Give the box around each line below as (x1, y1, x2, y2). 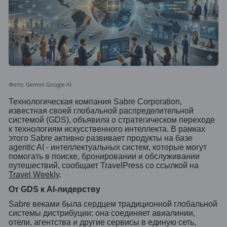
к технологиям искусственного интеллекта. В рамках (9, 125, 205, 134)
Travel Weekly (9, 170, 59, 179)
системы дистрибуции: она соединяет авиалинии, (9, 208, 195, 217)
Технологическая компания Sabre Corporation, (9, 97, 182, 106)
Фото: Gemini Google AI (9, 81, 71, 89)
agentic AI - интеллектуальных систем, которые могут (9, 143, 207, 152)
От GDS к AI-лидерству (9, 185, 100, 194)
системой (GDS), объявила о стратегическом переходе (9, 116, 215, 125)
